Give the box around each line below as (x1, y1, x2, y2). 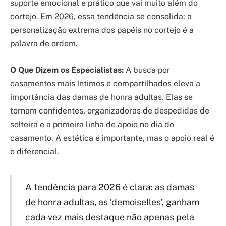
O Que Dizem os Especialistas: (10, 65, 124, 75)
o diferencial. (10, 146, 59, 156)
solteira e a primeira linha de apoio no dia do (10, 119, 174, 129)
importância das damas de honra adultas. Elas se (10, 92, 193, 102)
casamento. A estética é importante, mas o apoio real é (10, 133, 214, 143)
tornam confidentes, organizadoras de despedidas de (10, 105, 209, 116)
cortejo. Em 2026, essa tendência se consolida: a (10, 12, 192, 22)
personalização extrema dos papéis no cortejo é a (10, 25, 194, 35)
